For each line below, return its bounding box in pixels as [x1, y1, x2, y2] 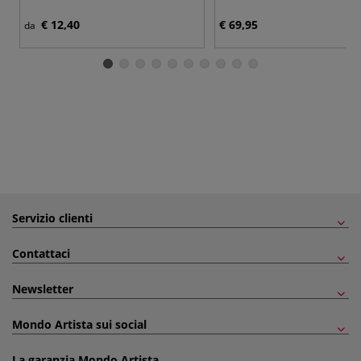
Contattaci [12, 245, 70, 261]
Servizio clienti [12, 210, 93, 226]
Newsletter [12, 280, 73, 297]
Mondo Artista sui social [12, 316, 147, 332]
